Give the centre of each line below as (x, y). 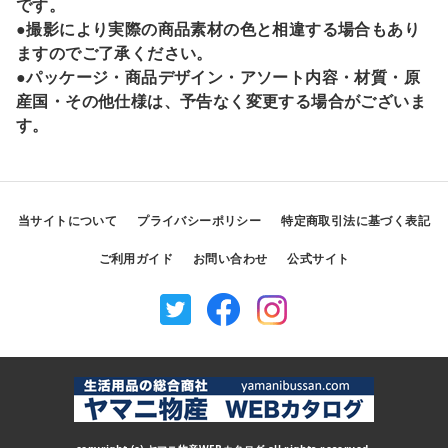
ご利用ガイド (135, 258)
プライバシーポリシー (199, 220)
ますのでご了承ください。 (114, 53)
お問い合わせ (230, 258)
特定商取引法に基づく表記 (355, 220)
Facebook (247, 339)
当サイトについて (67, 220)
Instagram (299, 339)
